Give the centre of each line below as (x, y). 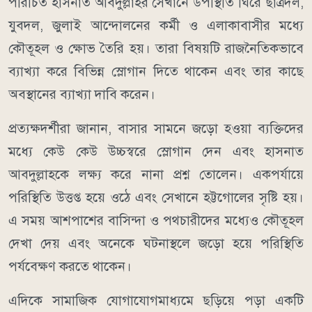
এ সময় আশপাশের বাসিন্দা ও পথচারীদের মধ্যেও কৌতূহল (156, 221)
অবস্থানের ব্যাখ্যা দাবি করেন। (82, 95)
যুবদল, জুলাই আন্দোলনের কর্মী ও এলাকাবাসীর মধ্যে (156, 26)
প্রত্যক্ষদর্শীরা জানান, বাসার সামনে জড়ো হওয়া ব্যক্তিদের (156, 129)
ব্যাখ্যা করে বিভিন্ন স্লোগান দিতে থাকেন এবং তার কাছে (156, 72)
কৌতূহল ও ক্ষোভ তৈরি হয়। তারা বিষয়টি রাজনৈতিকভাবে (156, 49)
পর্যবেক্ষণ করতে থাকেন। (70, 267)
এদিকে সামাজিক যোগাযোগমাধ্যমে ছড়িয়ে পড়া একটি (156, 301)
